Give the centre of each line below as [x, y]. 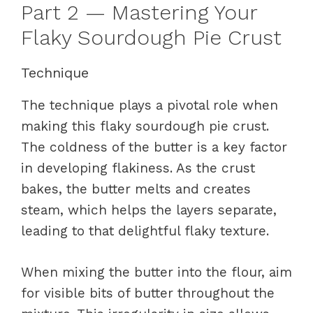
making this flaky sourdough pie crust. [145, 126]
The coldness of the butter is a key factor [154, 147]
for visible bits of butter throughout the [148, 293]
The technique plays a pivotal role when [150, 105]
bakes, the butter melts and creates [136, 189]
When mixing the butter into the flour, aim [156, 272]
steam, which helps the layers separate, [149, 210]
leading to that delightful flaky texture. [145, 231]
